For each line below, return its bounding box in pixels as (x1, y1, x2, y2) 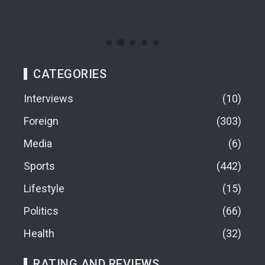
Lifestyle (24, 182, 64, 195)
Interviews (24, 92, 73, 105)
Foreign (24, 115, 59, 127)
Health (24, 227, 54, 240)
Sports (24, 160, 55, 172)
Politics (24, 205, 59, 217)
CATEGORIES (33, 67, 106, 81)
